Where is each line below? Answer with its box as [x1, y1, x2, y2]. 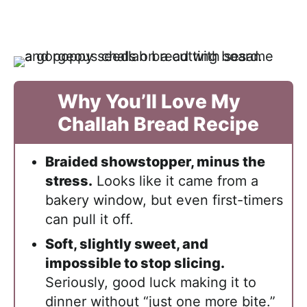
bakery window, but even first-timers [45, 192, 283, 208]
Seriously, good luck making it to [45, 274, 256, 291]
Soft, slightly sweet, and [45, 236, 208, 252]
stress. [45, 173, 93, 189]
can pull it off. [45, 211, 134, 228]
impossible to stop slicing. [45, 255, 225, 271]
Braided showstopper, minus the [45, 153, 265, 170]
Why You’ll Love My [58, 90, 241, 113]
